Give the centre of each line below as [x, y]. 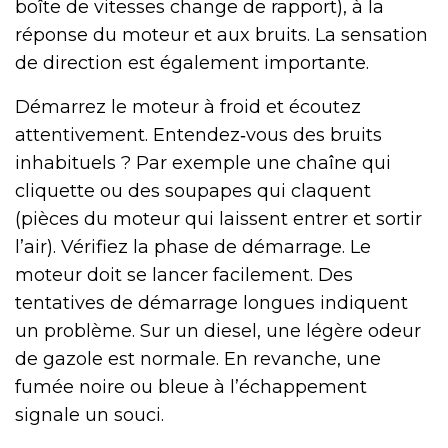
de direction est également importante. [192, 62]
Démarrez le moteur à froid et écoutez [188, 106]
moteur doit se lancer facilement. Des [184, 274]
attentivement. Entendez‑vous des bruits [198, 134]
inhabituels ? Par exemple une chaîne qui [203, 162]
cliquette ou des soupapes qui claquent [193, 190]
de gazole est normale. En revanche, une [198, 358]
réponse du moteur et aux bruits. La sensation [221, 34]
